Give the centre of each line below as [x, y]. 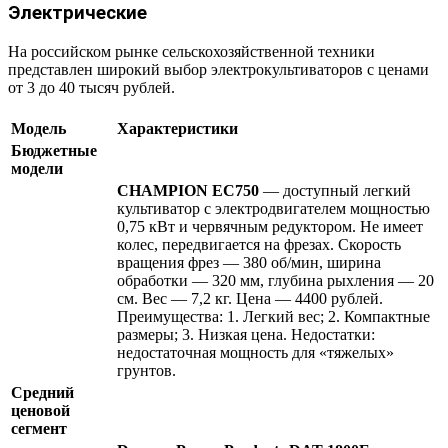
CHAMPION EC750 [188, 191]
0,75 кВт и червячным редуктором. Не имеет [270, 227]
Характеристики [177, 129]
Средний [42, 393]
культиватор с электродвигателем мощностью [273, 209]
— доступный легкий [335, 191]
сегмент [39, 429]
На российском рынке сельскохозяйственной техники [191, 52]
